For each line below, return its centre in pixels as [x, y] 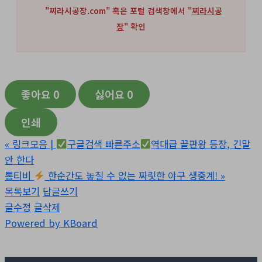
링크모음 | [34, 144]
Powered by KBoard [51, 223]
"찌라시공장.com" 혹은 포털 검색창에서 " [117, 11]
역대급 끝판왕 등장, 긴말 [201, 144]
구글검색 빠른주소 [104, 144]
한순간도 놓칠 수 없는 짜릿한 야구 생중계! [131, 176]
